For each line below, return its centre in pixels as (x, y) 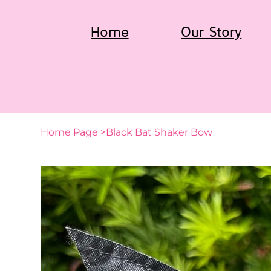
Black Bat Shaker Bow (159, 132)
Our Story (211, 32)
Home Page (70, 132)
